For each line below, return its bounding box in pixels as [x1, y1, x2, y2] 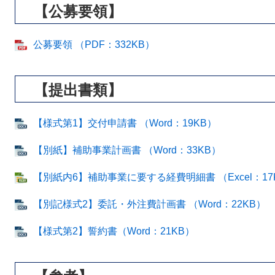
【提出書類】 [34, 82, 122, 98]
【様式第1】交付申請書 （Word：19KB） [33, 118, 217, 128]
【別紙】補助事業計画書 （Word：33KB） [33, 145, 221, 155]
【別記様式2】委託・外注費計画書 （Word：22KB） [33, 199, 266, 209]
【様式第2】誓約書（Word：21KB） [33, 226, 195, 236]
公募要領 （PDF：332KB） [33, 39, 155, 50]
